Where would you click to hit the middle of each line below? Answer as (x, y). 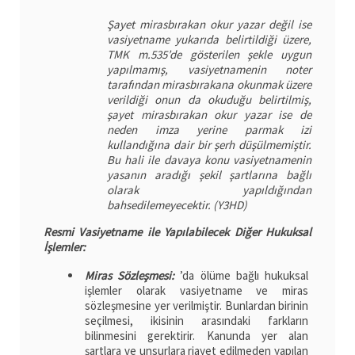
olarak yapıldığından (209, 190)
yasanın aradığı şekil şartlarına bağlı (209, 175)
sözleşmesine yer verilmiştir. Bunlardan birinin (197, 306)
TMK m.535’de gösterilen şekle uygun (209, 55)
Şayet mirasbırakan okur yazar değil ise (209, 25)
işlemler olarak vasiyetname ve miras (197, 291)
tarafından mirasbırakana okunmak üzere (209, 85)
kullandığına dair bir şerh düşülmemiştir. (209, 145)
